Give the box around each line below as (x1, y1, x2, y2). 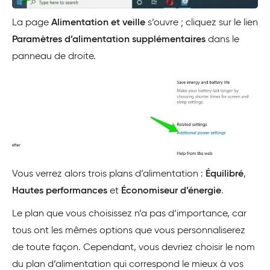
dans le (206, 34, 239, 45)
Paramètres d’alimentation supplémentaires (12, 34, 206, 45)
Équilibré (206, 169, 243, 179)
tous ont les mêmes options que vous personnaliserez (12, 225, 245, 236)
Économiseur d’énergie (121, 186, 221, 196)
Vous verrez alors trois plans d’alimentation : (12, 169, 206, 179)
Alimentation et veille (51, 17, 145, 28)
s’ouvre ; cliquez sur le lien (145, 17, 258, 28)
